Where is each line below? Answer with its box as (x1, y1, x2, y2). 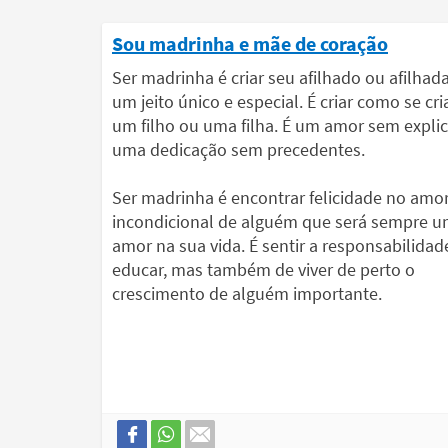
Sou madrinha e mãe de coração (112, 31, 388, 57)
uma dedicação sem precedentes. (112, 138, 365, 162)
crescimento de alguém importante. (112, 282, 382, 306)
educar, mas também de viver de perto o (112, 258, 415, 282)
